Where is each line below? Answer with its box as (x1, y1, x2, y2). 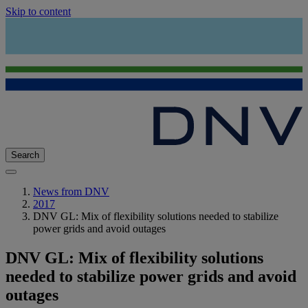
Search (11, 150, 39, 161)
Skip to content (5, 5, 71, 17)
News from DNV (33, 186, 109, 198)
